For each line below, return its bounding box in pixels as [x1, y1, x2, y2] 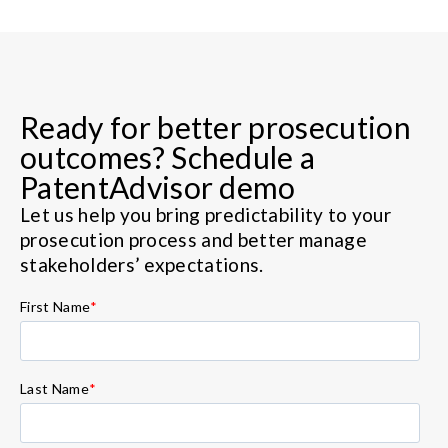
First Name [20, 297, 91, 315]
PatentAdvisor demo [20, 168, 296, 205]
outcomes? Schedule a [20, 138, 316, 175]
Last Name [20, 379, 89, 397]
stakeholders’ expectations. [20, 252, 264, 276]
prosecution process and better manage [20, 227, 367, 251]
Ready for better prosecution [20, 108, 411, 145]
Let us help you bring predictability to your [20, 202, 392, 226]
